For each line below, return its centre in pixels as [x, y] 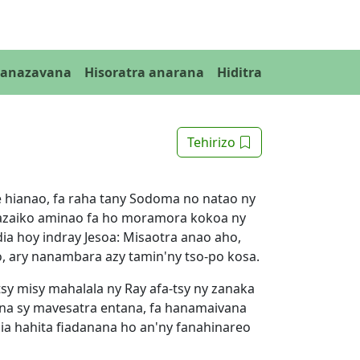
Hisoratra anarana [144, 73]
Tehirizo [213, 143]
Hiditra [239, 73]
